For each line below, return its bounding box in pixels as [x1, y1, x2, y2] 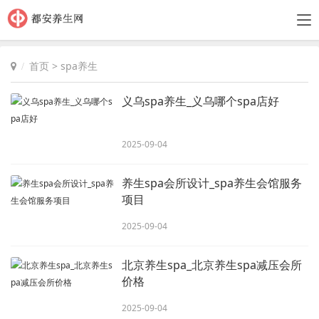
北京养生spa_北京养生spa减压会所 [122, 257, 303, 273]
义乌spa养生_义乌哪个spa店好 [122, 93, 280, 109]
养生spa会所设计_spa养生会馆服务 [122, 175, 303, 191]
